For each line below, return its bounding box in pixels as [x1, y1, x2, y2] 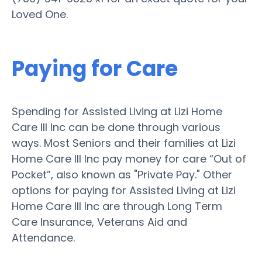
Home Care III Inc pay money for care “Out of [12, 151, 246, 166]
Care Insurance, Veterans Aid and [12, 214, 187, 229]
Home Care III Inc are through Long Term [12, 198, 222, 213]
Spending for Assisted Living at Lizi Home [12, 104, 222, 119]
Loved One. [12, 6, 68, 22]
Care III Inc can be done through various [12, 119, 220, 135]
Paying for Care [12, 53, 178, 84]
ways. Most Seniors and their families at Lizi [12, 135, 236, 150]
